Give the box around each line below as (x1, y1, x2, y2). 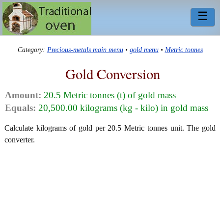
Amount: (5, 90, 41, 101)
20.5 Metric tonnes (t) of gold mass (41, 90, 176, 101)
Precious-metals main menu (47, 46, 123, 54)
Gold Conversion (65, 64, 160, 83)
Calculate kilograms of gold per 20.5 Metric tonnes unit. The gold (4, 124, 216, 133)
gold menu (129, 46, 159, 54)
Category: (17, 46, 47, 54)
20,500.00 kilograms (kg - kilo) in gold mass (36, 103, 208, 113)
